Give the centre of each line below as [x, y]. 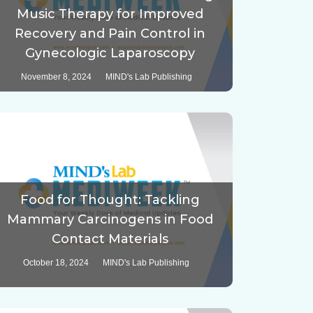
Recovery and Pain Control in [110, 34]
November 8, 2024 [56, 77]
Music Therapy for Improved [110, 14]
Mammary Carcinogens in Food [110, 220]
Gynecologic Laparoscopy [110, 53]
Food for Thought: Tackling [110, 200]
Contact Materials [110, 239]
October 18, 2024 [56, 263]
